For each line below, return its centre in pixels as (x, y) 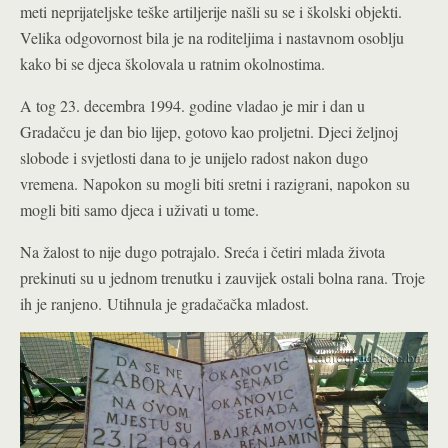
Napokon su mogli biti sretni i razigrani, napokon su (246, 184)
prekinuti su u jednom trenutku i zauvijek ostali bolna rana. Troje (222, 278)
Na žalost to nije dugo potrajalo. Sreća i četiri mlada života (202, 252)
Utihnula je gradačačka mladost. (208, 304)
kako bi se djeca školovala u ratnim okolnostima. (172, 64)
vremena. (51, 184)
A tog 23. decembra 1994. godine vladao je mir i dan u (192, 106)
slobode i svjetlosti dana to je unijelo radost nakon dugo (194, 158)
